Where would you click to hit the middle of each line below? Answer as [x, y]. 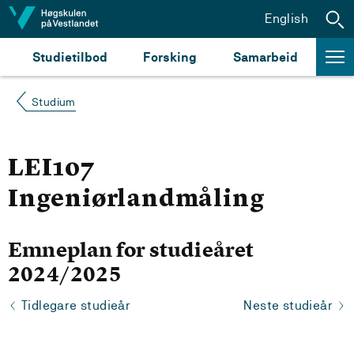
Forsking [170, 57]
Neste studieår [288, 305]
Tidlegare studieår [76, 305]
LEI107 [51, 169]
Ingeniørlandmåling [137, 200]
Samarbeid [266, 57]
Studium [54, 102]
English [286, 18]
